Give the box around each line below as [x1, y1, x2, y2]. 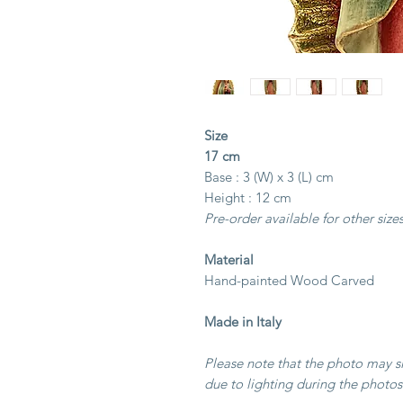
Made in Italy [204, 313, 282, 330]
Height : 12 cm [204, 189, 291, 206]
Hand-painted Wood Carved [204, 272, 374, 289]
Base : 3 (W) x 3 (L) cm [204, 168, 334, 185]
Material [204, 251, 254, 268]
